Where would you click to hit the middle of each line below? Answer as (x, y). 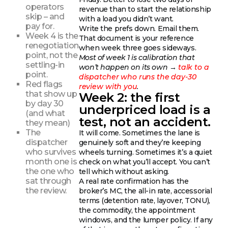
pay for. (40, 26)
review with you (108, 87)
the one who (50, 171)
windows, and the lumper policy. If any (146, 220)
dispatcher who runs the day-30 (137, 77)
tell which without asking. (124, 172)
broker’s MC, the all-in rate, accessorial (145, 191)
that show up (51, 94)
